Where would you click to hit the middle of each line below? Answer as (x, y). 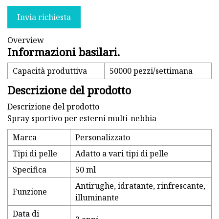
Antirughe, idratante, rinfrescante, (140, 186)
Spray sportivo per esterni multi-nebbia (82, 119)
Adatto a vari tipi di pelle (122, 154)
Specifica (30, 170)
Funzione (30, 192)
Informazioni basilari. (64, 52)
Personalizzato (103, 138)
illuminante (97, 198)
